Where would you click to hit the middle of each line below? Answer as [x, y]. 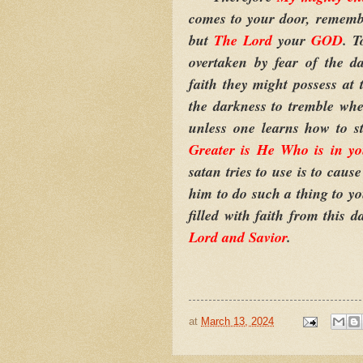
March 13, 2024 [237, 321]
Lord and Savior [238, 237]
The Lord [246, 40]
